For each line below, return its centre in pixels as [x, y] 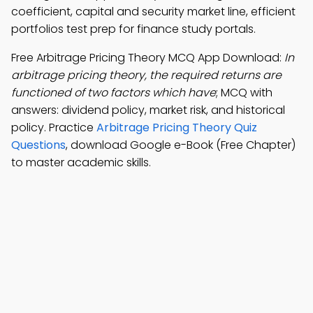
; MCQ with [244, 93]
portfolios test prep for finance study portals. [133, 29]
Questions [38, 145]
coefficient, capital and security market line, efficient [153, 12]
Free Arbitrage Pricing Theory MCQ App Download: [148, 58]
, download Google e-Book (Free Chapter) [181, 145]
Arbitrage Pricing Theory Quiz [177, 128]
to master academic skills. [81, 162]
